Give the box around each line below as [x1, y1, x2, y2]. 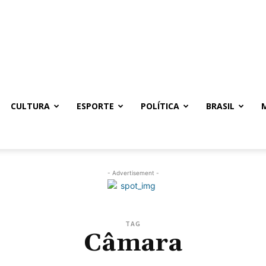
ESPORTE [77, 100, 114, 112]
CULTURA [11, 100, 50, 112]
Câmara [83, 228, 183, 259]
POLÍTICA [141, 100, 179, 112]
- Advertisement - [107, 169, 159, 176]
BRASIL [206, 100, 235, 112]
